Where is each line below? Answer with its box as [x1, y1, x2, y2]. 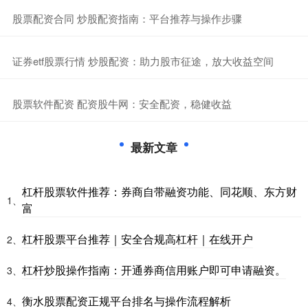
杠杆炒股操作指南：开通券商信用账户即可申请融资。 [22, 261, 286, 278]
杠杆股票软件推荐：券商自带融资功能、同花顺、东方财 [22, 183, 297, 199]
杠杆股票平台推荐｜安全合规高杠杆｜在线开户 [22, 230, 253, 247]
